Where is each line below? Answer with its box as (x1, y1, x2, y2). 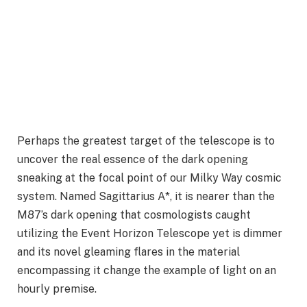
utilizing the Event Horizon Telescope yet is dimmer (17, 227, 282, 241)
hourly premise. (17, 282, 97, 296)
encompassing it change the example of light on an (17, 264, 276, 278)
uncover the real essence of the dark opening (17, 153, 248, 167)
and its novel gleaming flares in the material (17, 245, 240, 259)
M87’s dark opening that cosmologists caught (17, 208, 251, 222)
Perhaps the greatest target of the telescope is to (17, 134, 275, 148)
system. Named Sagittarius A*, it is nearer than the (17, 190, 275, 204)
